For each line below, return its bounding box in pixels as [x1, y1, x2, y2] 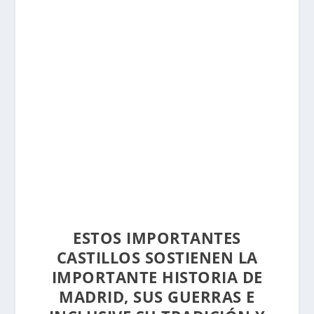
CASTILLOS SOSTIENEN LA [56, 247, 258, 268]
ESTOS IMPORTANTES [73, 227, 241, 249]
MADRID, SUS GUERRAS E [59, 286, 255, 308]
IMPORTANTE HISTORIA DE [51, 266, 263, 288]
